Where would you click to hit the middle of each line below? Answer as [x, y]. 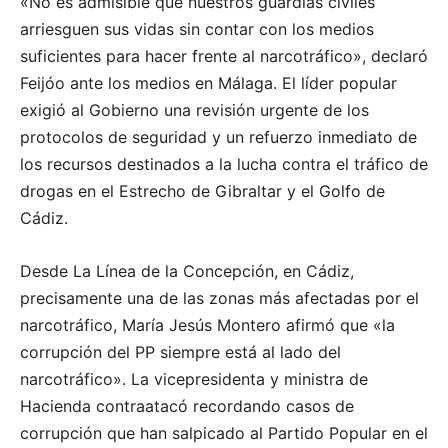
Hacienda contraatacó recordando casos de [187, 406]
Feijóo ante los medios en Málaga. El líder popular [208, 83]
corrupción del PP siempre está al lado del [180, 352]
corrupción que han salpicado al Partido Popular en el [224, 433]
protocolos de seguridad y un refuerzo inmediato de [218, 137]
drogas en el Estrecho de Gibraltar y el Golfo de [202, 191]
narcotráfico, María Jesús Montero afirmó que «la [207, 325]
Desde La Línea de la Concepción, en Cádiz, [187, 271]
